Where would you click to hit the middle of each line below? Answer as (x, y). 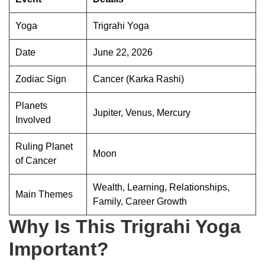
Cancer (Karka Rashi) (138, 79)
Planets (31, 105)
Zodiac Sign (41, 79)
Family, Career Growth (140, 201)
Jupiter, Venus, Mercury (142, 112)
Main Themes (44, 194)
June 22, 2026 (123, 52)
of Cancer (36, 160)
